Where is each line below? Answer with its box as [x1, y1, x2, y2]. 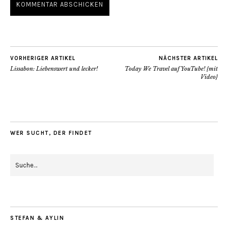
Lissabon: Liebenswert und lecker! [10, 65, 98, 73]
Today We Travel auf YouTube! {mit [125, 65, 218, 73]
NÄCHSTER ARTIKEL [159, 55, 218, 62]
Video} [201, 73, 218, 81]
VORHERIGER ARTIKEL [10, 55, 75, 62]
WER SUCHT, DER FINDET [10, 130, 92, 137]
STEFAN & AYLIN [10, 215, 64, 222]
